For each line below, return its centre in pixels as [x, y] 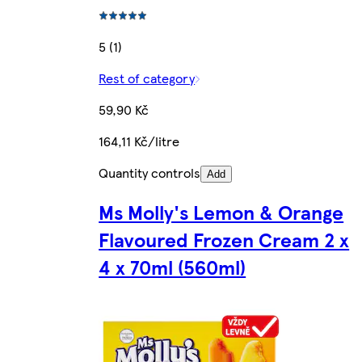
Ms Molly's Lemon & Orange [221, 212]
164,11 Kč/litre [139, 141]
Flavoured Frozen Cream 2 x [224, 240]
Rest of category [147, 78]
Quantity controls [150, 172]
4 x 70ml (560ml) [173, 267]
